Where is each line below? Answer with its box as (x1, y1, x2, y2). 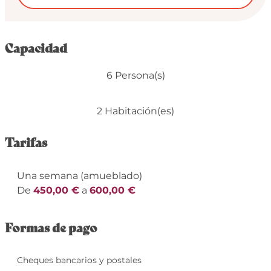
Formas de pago (4, 218, 97, 237)
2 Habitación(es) (97, 105, 174, 117)
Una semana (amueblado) (16, 170, 142, 182)
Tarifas (4, 133, 47, 151)
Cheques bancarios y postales (16, 255, 142, 266)
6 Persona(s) (106, 70, 165, 82)
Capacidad (4, 39, 67, 57)
